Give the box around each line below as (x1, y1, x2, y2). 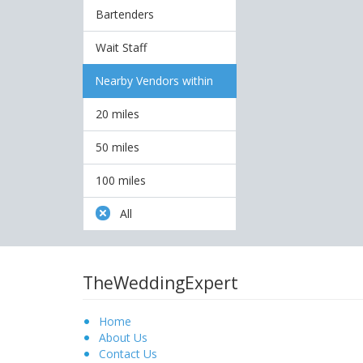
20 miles (96, 106, 139, 122)
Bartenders (96, 6, 154, 22)
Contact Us (99, 345, 157, 361)
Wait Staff (96, 40, 147, 55)
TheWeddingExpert (83, 271, 238, 294)
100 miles (96, 173, 146, 188)
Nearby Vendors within (95, 73, 213, 88)
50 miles (96, 139, 139, 155)
